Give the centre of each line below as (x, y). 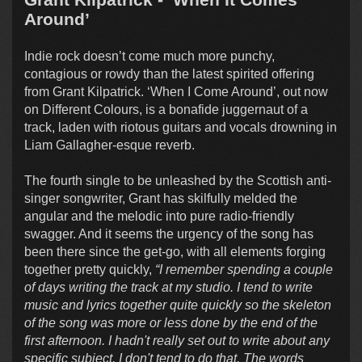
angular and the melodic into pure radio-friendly (159, 217)
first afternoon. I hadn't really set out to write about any (177, 341)
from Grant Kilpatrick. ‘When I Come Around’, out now (176, 92)
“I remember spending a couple (244, 270)
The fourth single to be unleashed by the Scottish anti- (178, 181)
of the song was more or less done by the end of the (171, 323)
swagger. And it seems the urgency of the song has (169, 234)
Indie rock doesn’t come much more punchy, (149, 57)
